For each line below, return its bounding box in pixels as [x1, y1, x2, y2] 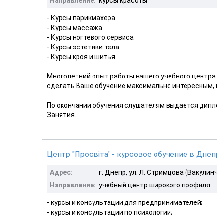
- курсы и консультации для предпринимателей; [47, 198, 202, 206]
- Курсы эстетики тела [47, 43, 119, 51]
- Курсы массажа [47, 23, 102, 31]
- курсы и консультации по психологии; [47, 208, 172, 216]
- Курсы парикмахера [47, 14, 115, 22]
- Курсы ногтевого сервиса [47, 33, 134, 41]
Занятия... [47, 110, 79, 119]
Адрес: [50, 168, 73, 176]
